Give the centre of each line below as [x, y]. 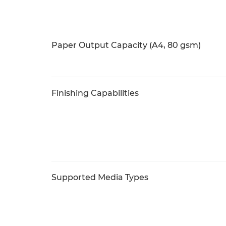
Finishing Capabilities [95, 93]
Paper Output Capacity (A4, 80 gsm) [126, 45]
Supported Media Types [100, 177]
